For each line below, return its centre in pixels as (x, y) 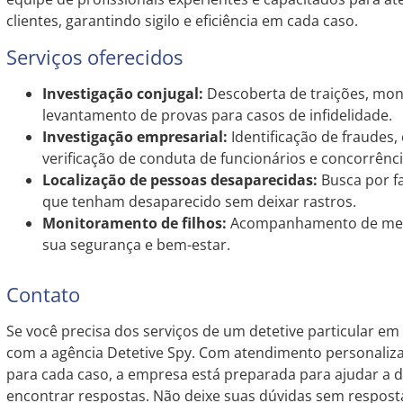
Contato (43, 294)
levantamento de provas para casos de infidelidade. (217, 115)
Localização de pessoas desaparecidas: (179, 179)
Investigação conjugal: (122, 93)
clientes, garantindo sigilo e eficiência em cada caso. (182, 21)
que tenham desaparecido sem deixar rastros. (199, 201)
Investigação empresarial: (134, 136)
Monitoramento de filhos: (134, 223)
